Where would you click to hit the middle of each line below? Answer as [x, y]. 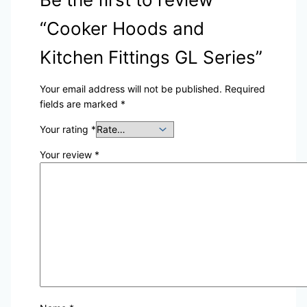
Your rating [65, 129]
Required [245, 88]
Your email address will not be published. [131, 88]
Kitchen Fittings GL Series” [151, 57]
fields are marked [80, 103]
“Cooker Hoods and [122, 28]
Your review [67, 154]
